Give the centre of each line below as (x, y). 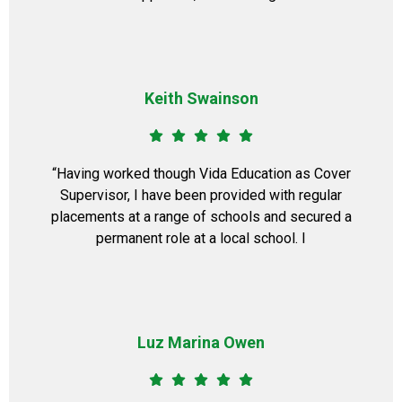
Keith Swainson (201, 98)
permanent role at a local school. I (201, 238)
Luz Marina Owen (201, 342)
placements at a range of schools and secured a (201, 217)
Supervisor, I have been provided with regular (201, 195)
